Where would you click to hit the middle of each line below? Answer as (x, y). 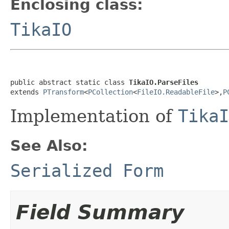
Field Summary (100, 212)
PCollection (110, 92)
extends (27, 92)
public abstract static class (70, 82)
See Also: (49, 145)
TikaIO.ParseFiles (164, 82)
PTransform (63, 92)
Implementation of (94, 116)
